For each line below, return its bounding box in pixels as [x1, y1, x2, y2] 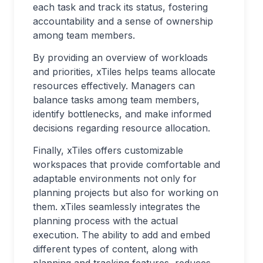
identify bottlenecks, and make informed [33, 108, 211, 120]
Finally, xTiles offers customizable [33, 144, 183, 156]
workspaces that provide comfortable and [33, 159, 220, 170]
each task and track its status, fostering [33, 1, 208, 13]
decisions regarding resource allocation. [33, 122, 210, 134]
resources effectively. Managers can [33, 80, 195, 92]
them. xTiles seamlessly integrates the [33, 201, 200, 213]
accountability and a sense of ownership [33, 15, 213, 27]
